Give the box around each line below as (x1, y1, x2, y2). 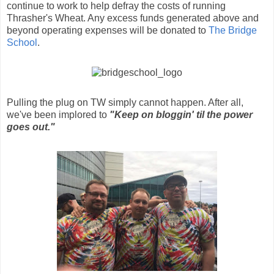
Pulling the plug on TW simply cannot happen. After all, (7, 97, 243, 108)
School (7, 37, 37, 48)
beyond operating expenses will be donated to (7, 24, 209, 35)
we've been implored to (7, 109, 109, 120)
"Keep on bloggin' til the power (109, 109, 253, 120)
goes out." (7, 121, 55, 132)
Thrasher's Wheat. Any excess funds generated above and (7, 12, 259, 23)
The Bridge (209, 24, 257, 35)
